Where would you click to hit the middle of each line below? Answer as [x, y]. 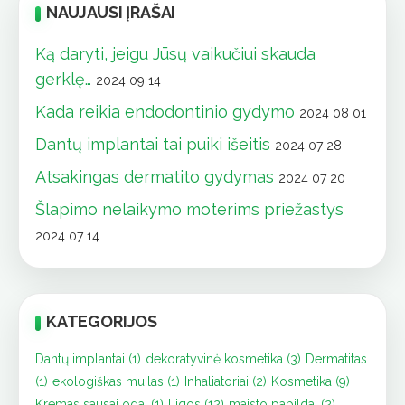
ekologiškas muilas [108, 382]
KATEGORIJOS [102, 322]
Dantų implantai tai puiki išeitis [153, 145]
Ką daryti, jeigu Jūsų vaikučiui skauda [175, 54]
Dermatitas [336, 359]
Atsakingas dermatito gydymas [155, 177]
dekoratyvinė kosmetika [214, 359]
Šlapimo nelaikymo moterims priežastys [189, 210]
